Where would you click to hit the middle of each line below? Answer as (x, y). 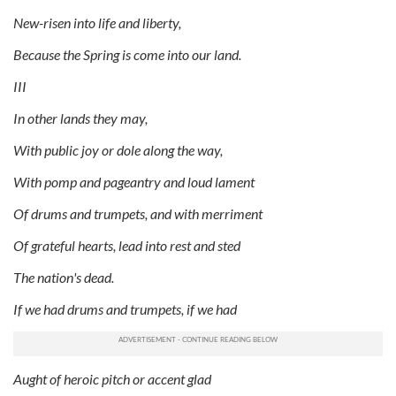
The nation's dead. (64, 277)
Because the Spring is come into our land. (127, 54)
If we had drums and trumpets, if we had (125, 308)
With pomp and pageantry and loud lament (134, 181)
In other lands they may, (80, 118)
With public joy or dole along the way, (118, 149)
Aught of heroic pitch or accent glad (112, 378)
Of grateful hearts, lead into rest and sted (127, 245)
